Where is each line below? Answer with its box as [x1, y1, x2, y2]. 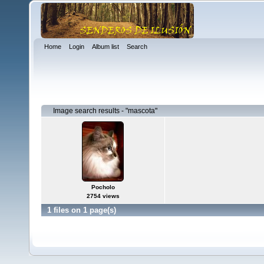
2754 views [86, 193, 120, 199]
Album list [92, 43, 119, 50]
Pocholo [91, 184, 115, 190]
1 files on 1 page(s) [47, 206, 116, 214]
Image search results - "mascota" [53, 107, 157, 115]
